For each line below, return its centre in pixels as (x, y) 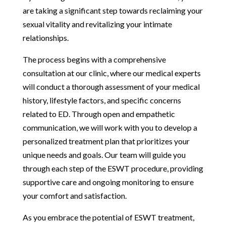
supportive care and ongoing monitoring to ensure (108, 182)
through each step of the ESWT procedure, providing (113, 168)
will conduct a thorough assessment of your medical (111, 86)
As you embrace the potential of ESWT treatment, (108, 217)
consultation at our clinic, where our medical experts (111, 73)
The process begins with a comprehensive (94, 59)
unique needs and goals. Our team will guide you (104, 154)
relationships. (45, 37)
